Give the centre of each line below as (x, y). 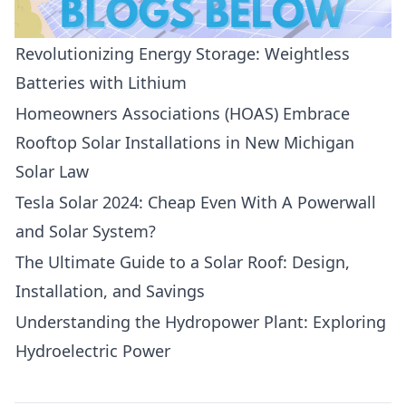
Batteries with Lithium (101, 82)
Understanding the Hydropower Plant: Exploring (201, 321)
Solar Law (52, 171)
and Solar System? (86, 231)
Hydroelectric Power (93, 350)
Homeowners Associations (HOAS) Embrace (183, 113)
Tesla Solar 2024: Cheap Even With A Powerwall (196, 202)
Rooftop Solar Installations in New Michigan (185, 142)
